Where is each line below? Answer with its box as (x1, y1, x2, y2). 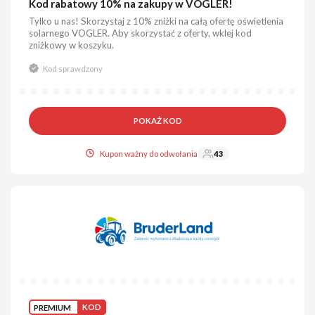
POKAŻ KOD (133, 116, 182, 126)
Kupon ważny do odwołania (100, 149, 198, 158)
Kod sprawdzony (42, 63, 103, 73)
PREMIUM (34, 302, 72, 312)
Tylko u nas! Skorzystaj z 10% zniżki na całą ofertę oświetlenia (29, 15, 284, 27)
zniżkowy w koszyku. (29, 39, 115, 51)
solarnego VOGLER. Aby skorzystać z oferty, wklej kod (29, 27, 252, 39)
